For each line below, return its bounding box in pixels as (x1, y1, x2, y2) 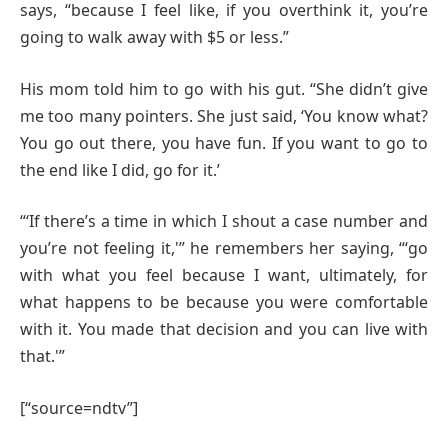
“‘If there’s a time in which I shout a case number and (20, 210, 428, 233)
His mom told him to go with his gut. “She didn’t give (20, 77, 428, 100)
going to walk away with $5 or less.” (20, 26, 289, 49)
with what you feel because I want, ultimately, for (20, 264, 428, 287)
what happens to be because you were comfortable (20, 291, 428, 314)
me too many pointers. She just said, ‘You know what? (20, 104, 428, 127)
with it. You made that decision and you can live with (20, 318, 428, 341)
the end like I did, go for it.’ (20, 158, 220, 181)
